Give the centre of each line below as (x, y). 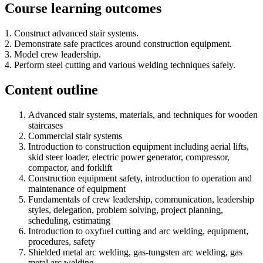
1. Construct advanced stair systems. (72, 33)
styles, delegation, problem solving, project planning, (126, 210)
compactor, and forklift (70, 167)
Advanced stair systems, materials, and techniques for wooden (143, 114)
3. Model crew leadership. (53, 54)
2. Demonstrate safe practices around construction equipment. (118, 43)
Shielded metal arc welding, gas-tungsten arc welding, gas (135, 252)
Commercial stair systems (75, 136)
